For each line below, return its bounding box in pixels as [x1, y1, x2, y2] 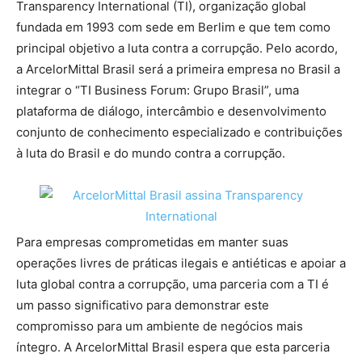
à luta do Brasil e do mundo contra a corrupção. [16, 145, 285, 162]
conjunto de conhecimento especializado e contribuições [16, 124, 343, 141]
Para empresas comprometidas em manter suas [16, 234, 288, 250]
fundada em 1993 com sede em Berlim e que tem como [16, 19, 330, 36]
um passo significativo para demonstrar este [16, 297, 269, 314]
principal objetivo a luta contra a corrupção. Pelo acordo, [16, 40, 338, 57]
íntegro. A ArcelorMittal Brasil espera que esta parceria [16, 339, 330, 356]
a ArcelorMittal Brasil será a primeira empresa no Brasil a [16, 61, 340, 78]
